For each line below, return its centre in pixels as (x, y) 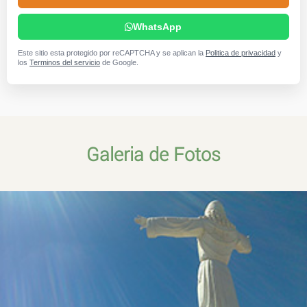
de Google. (120, 62)
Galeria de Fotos (153, 153)
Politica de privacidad (241, 52)
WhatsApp (158, 26)
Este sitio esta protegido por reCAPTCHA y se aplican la (112, 52)
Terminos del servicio (65, 62)
